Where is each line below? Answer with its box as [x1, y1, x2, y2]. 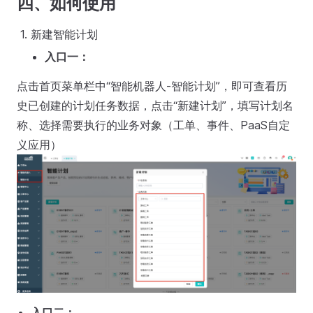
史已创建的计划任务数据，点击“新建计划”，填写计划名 [17, 98, 293, 112]
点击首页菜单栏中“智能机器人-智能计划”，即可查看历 [17, 78, 287, 93]
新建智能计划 [31, 27, 98, 41]
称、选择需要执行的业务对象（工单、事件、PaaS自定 [17, 117, 290, 132]
